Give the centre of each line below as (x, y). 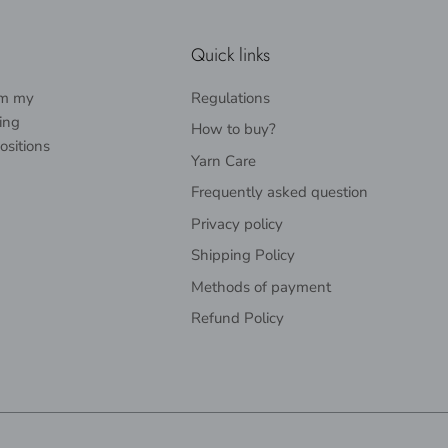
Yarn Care (223, 160)
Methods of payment (260, 286)
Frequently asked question (279, 192)
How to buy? (233, 129)
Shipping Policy (242, 255)
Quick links (230, 54)
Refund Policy (237, 318)
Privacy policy (236, 223)
